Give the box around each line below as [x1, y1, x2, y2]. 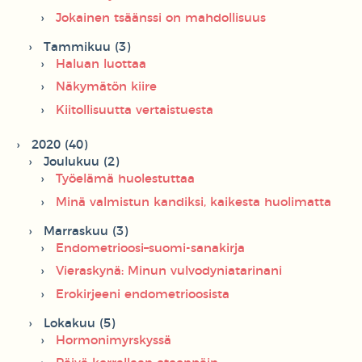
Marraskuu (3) [44, 225, 128, 238]
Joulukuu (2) [44, 156, 119, 169]
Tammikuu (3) [44, 40, 130, 53]
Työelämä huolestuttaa [56, 173, 195, 186]
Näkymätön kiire [56, 81, 157, 94]
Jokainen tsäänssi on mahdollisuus [56, 11, 266, 24]
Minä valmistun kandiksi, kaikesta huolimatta [56, 196, 331, 208]
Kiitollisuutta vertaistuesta [56, 103, 213, 116]
